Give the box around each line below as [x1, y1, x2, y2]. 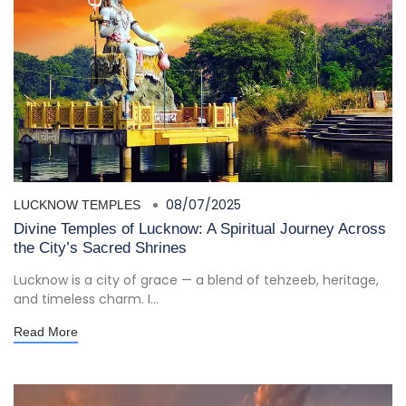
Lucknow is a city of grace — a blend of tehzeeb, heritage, [14, 271, 379, 290]
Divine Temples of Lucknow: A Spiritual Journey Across [14, 220, 386, 238]
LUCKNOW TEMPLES [14, 198, 140, 213]
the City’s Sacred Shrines [14, 239, 187, 257]
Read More [14, 324, 78, 340]
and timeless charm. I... [14, 290, 159, 309]
